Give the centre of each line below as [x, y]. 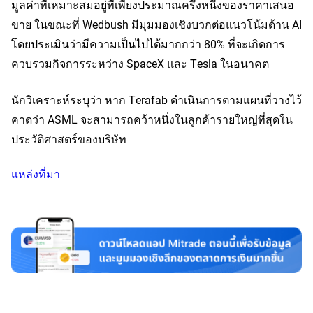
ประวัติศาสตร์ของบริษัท [69, 139]
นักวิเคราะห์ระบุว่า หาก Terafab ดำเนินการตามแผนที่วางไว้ [156, 100]
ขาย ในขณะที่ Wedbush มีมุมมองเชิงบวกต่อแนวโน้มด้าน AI [156, 24]
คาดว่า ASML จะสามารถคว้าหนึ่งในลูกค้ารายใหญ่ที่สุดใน [152, 119]
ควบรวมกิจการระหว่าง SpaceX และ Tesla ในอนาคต [140, 64]
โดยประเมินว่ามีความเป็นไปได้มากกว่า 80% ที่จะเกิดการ [148, 44]
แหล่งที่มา [36, 174]
